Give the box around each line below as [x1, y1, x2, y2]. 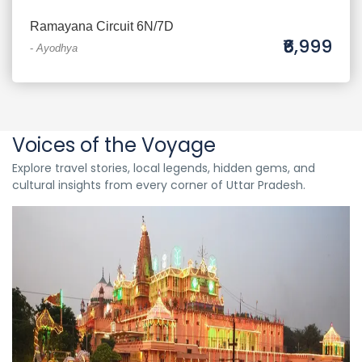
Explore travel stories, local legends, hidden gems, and [12, 160, 315, 176]
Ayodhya [36, 42, 78, 54]
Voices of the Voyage [12, 132, 216, 158]
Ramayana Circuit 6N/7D [30, 19, 174, 33]
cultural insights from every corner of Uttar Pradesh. [12, 177, 305, 193]
